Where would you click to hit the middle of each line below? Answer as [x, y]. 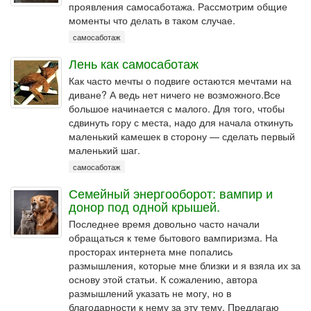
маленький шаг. [104, 150]
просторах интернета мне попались [151, 251]
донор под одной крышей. [144, 206]
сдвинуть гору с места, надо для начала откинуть [181, 122]
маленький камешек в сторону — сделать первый [182, 136]
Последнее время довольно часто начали [164, 224]
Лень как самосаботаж [134, 63]
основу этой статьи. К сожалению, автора [163, 279]
